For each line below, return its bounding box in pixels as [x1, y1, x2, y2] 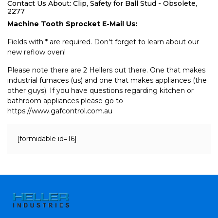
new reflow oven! [7, 48, 66, 56]
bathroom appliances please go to [7, 96, 123, 105]
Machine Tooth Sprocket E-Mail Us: [7, 19, 137, 28]
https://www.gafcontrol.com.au [7, 107, 112, 115]
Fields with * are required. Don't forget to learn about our [7, 37, 199, 46]
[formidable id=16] [17, 134, 77, 143]
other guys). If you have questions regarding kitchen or [7, 86, 194, 95]
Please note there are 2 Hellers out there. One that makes [7, 66, 205, 74]
